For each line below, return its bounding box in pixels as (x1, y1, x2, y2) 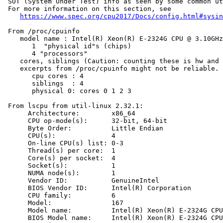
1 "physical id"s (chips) (4, 42, 131, 50)
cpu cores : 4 (4, 72, 84, 80)
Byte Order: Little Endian (4, 124, 163, 132)
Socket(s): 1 (4, 162, 115, 170)
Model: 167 (4, 199, 123, 207)
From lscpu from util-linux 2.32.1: (4, 102, 143, 110)
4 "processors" (4, 50, 88, 58)
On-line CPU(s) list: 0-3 (4, 139, 123, 147)
